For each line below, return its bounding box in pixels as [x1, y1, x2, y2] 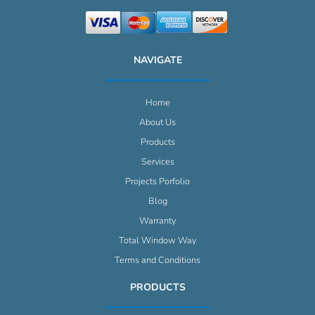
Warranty [139, 214, 176, 228]
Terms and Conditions [115, 254, 200, 267]
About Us [139, 116, 176, 129]
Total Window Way [119, 234, 196, 247]
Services [141, 155, 174, 169]
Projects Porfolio [125, 175, 190, 188]
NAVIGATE [133, 53, 182, 67]
